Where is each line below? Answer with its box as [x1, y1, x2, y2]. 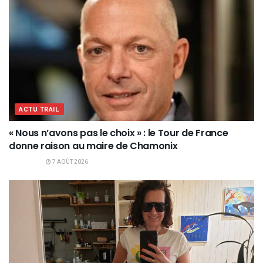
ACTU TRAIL [19, 104, 60, 114]
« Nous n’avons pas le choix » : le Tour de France [9, 126, 228, 140]
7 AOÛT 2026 [51, 157, 88, 166]
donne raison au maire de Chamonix [9, 139, 178, 153]
